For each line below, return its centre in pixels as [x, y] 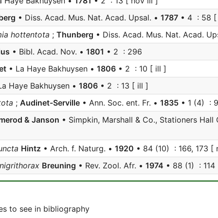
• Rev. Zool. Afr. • [111, 165]
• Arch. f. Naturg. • [78, 148]
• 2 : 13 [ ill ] [123, 86]
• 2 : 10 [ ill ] [141, 69]
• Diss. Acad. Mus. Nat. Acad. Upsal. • [88, 18]
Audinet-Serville [50, 103]
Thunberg [75, 35]
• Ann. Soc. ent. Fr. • [120, 103]
